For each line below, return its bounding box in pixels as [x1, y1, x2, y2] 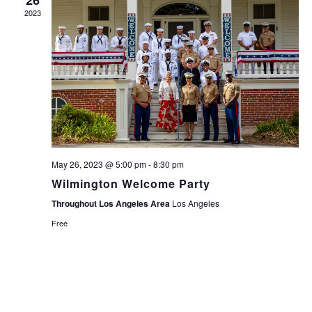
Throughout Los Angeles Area [51, 196, 172, 210]
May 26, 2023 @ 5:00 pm [51, 157, 146, 170]
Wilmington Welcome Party [51, 175, 210, 192]
